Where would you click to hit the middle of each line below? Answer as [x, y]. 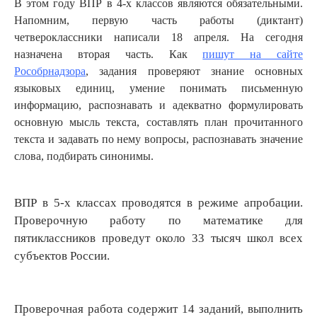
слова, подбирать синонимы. [84, 156]
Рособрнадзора [50, 71]
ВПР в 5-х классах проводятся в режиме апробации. [158, 203]
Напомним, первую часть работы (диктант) [158, 21]
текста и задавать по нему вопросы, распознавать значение [158, 139]
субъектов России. [62, 256]
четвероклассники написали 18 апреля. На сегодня [158, 38]
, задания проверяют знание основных [194, 71]
